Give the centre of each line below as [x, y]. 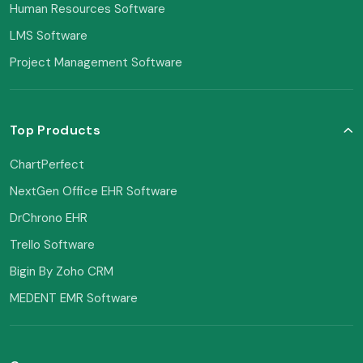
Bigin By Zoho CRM [62, 271]
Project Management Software [96, 62]
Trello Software [52, 244]
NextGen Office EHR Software [94, 191]
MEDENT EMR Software [74, 298]
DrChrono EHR [49, 218]
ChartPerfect [47, 164]
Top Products [55, 130]
